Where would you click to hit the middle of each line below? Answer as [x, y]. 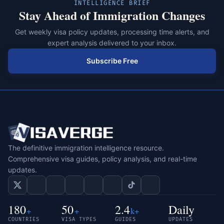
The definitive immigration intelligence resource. [86, 148]
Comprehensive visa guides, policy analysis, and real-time [102, 159]
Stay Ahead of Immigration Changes [112, 15]
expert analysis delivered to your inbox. [112, 43]
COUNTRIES [24, 220]
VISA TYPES [79, 220]
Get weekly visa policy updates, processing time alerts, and [112, 32]
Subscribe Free [112, 61]
